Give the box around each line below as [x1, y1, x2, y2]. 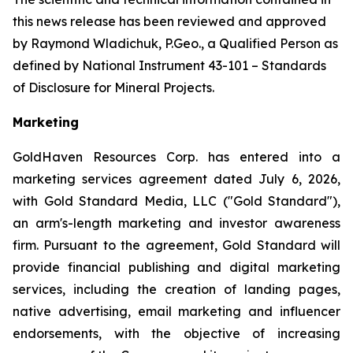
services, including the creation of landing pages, [13, 281, 340, 297]
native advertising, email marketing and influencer [13, 303, 340, 319]
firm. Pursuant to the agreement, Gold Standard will [13, 237, 340, 253]
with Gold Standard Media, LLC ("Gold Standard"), [13, 193, 340, 209]
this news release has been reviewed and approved [13, 13, 326, 29]
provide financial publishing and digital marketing [13, 259, 340, 275]
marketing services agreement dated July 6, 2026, [13, 171, 340, 187]
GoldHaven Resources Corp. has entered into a [13, 149, 340, 165]
